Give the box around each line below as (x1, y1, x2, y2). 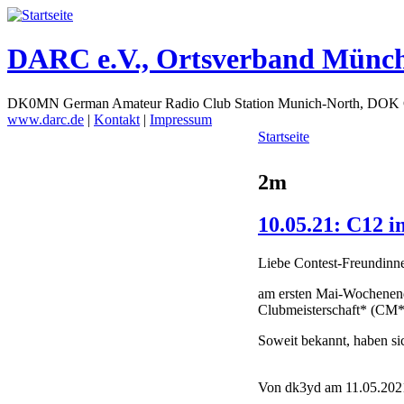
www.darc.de (7, 111, 84, 127)
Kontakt (94, 111, 140, 127)
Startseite (258, 128, 309, 144)
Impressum (150, 111, 212, 127)
